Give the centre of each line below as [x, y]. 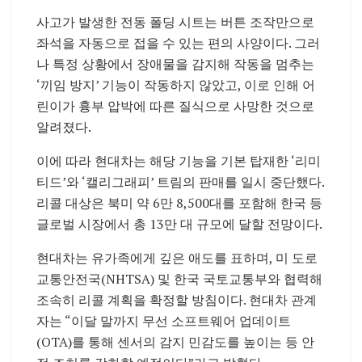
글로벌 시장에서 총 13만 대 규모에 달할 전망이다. [179, 224]
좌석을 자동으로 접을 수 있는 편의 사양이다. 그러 [178, 43]
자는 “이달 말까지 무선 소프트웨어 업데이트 [164, 321]
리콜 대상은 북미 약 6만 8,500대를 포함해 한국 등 [179, 203]
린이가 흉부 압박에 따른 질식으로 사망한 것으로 [175, 106]
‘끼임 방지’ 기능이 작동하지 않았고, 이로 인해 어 [176, 85]
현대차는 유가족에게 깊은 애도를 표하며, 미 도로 [177, 258]
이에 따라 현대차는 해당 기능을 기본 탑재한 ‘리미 [179, 161]
